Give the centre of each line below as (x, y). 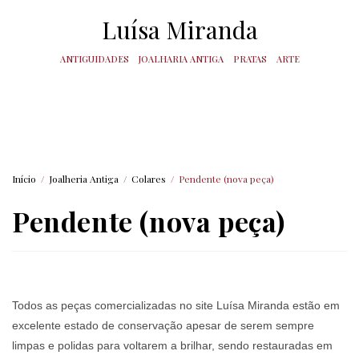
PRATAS (250, 59)
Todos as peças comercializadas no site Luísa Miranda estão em (176, 305)
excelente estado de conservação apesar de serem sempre (163, 325)
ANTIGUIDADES (94, 59)
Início (24, 178)
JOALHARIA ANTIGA (181, 59)
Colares (149, 178)
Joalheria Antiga (84, 178)
